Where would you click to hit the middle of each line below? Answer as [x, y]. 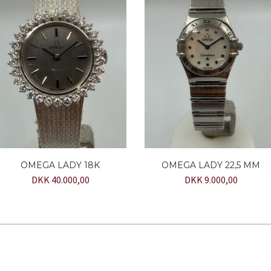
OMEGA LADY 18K [60, 165]
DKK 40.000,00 [60, 179]
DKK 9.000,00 [211, 179]
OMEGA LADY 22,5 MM [211, 165]
